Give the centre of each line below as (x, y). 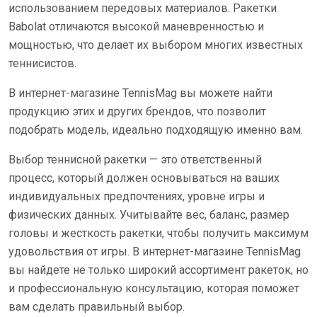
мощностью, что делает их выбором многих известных (156, 45)
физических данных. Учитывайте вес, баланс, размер (149, 215)
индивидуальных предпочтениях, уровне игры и (137, 196)
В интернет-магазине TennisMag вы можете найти (140, 93)
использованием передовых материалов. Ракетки (143, 8)
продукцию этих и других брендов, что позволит (137, 111)
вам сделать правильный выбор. (97, 307)
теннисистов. (42, 63)
